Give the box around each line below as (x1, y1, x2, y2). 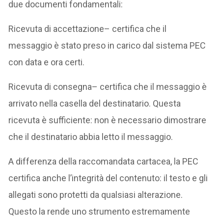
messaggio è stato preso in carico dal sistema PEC (8, 40, 206, 51)
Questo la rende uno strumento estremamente (8, 206, 191, 217)
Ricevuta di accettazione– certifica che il (8, 23, 167, 34)
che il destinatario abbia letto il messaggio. (8, 131, 173, 142)
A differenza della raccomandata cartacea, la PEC (8, 156, 199, 166)
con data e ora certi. (8, 56, 85, 67)
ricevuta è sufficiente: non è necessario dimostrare (8, 114, 207, 125)
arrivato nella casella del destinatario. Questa (8, 98, 181, 109)
